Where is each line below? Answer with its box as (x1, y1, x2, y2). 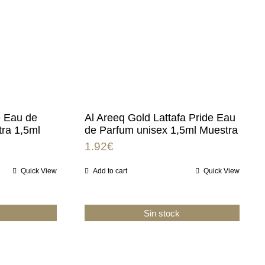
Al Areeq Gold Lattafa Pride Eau (84, 111, 235, 124)
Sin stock (144, 208, 180, 218)
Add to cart (92, 166, 127, 175)
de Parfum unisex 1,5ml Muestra (84, 124, 238, 136)
